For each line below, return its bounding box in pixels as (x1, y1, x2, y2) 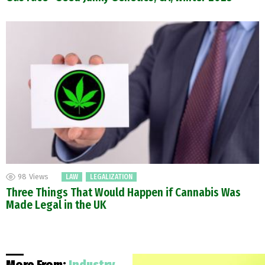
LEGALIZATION (90, 173, 132, 182)
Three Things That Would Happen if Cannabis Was (6, 186, 241, 200)
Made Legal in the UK (6, 198, 106, 212)
